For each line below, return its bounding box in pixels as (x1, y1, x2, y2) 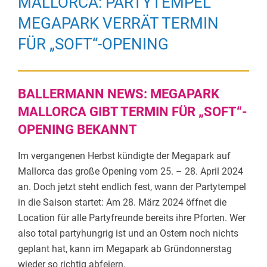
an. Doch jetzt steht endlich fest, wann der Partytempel (18, 181, 246, 193)
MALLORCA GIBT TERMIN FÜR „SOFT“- (18, 104, 247, 119)
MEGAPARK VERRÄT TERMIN (18, 14, 219, 32)
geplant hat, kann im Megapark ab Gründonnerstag (18, 243, 232, 254)
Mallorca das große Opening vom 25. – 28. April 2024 (18, 165, 243, 177)
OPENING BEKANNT (18, 122, 137, 137)
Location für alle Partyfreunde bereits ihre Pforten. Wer (18, 212, 246, 223)
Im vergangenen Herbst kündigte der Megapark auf (18, 150, 231, 162)
